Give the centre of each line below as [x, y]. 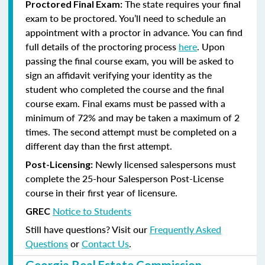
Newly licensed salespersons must [164, 164]
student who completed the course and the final [125, 89]
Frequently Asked [185, 229]
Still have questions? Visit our [88, 229]
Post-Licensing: [59, 164]
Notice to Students [92, 211]
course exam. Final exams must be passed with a [125, 103]
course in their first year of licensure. [101, 192]
